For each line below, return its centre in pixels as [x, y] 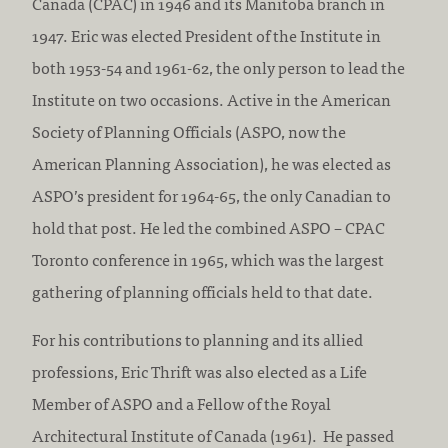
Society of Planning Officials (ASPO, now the [189, 131]
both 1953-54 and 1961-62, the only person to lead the [218, 67]
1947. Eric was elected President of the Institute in [206, 35]
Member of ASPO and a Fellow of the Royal [181, 403]
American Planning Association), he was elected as [211, 163]
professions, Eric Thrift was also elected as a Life [199, 371]
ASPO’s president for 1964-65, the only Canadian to [211, 195]
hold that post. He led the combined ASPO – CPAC [208, 227]
